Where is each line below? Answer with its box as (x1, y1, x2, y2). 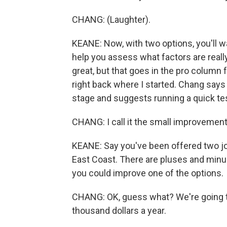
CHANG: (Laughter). (72, 14, 150, 25)
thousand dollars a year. (72, 205, 166, 216)
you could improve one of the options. (72, 168, 223, 178)
